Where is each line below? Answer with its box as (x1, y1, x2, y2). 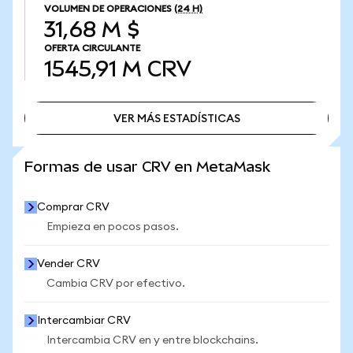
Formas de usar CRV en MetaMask (24, 158, 270, 175)
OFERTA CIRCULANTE (44, 43, 140, 53)
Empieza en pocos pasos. (46, 221, 179, 232)
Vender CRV (37, 258, 100, 269)
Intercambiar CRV (37, 315, 131, 326)
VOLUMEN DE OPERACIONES (44, 4, 172, 13)
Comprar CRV (37, 202, 110, 213)
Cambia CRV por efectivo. (46, 278, 185, 289)
